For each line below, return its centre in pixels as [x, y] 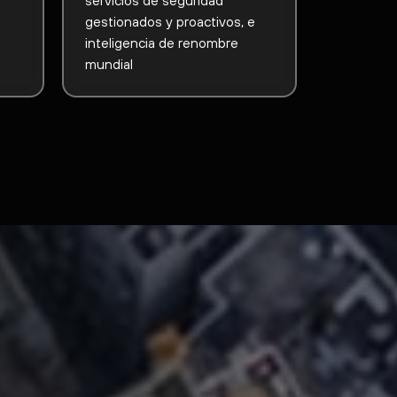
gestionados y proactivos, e [170, 21]
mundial [109, 63]
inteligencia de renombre [161, 42]
